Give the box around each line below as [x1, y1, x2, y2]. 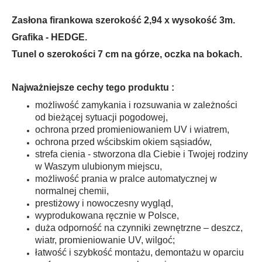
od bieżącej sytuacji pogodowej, [35, 112, 168, 122]
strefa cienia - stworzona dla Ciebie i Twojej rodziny [35, 149, 248, 159]
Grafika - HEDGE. [12, 32, 87, 42]
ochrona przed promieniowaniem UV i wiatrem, [35, 124, 229, 135]
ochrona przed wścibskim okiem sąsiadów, [35, 136, 212, 147]
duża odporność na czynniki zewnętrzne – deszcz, [35, 222, 243, 233]
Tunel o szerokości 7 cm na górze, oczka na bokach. [12, 49, 244, 59]
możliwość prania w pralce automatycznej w [35, 173, 217, 184]
